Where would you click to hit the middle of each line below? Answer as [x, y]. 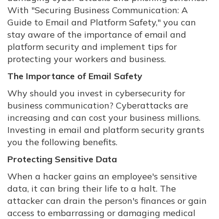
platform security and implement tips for [92, 47]
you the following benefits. [62, 142]
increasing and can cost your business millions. [104, 118]
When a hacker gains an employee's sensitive [102, 176]
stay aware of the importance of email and [97, 34]
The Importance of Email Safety [75, 76]
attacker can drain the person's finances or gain [107, 201]
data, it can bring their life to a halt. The [92, 188]
